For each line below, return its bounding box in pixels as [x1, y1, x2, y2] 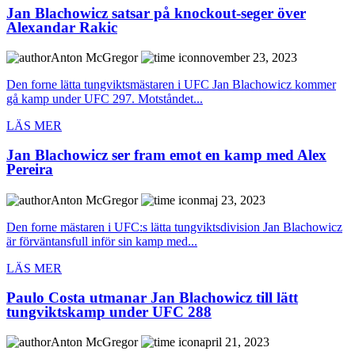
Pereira [6, 161, 53, 178]
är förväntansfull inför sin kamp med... [6, 234, 197, 248]
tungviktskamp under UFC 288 [6, 303, 212, 320]
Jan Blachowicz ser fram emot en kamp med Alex [6, 147, 326, 164]
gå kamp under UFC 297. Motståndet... [6, 92, 203, 106]
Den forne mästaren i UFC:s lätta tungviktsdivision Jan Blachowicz [6, 219, 342, 234]
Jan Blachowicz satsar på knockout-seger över [6, 4, 306, 21]
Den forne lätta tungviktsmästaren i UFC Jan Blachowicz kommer [6, 78, 336, 92]
